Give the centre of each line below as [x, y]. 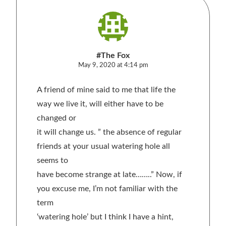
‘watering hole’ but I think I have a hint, [105, 217]
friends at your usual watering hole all [103, 147]
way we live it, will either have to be [100, 104]
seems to [52, 161]
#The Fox [113, 56]
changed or [56, 118]
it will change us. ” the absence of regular [109, 132]
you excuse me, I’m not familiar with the [107, 189]
